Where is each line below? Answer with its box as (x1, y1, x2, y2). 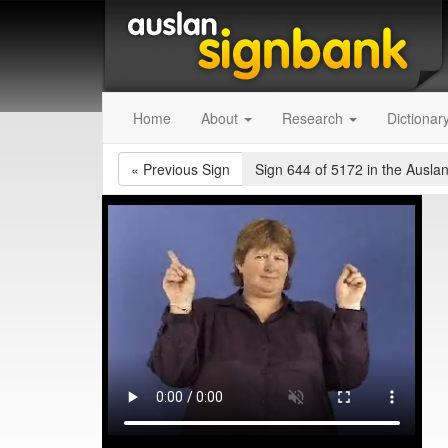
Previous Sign (143, 159, 230, 179)
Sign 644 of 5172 (255, 159, 367, 179)
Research (282, 108, 347, 128)
